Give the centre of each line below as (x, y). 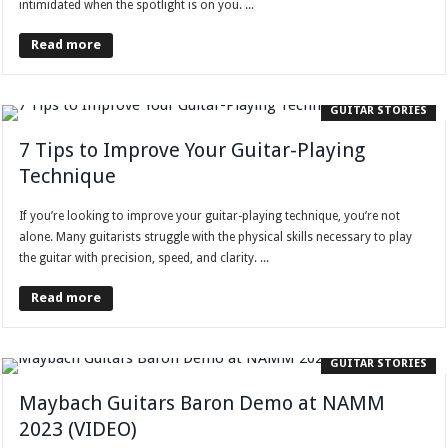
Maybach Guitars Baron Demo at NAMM (202, 403)
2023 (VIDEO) (78, 429)
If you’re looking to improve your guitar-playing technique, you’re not (210, 216)
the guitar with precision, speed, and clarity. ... (144, 258)
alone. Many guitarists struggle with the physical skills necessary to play (216, 237)
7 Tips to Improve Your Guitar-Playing (192, 150)
